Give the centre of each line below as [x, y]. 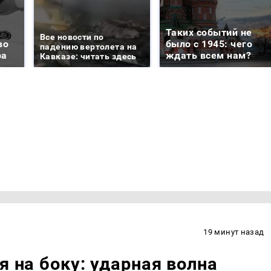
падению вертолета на [89, 47]
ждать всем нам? [209, 56]
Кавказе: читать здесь [88, 57]
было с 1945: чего [209, 44]
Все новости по [72, 37]
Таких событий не [209, 33]
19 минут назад [234, 232]
